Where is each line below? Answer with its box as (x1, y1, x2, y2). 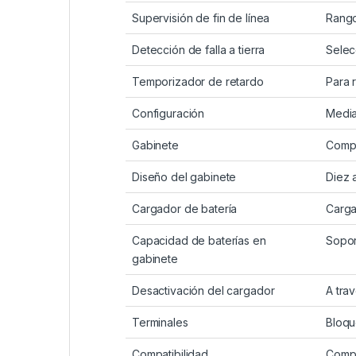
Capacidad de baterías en (132, 234, 266, 248)
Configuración (132, 106, 205, 121)
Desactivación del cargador (132, 284, 275, 298)
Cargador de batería (132, 202, 238, 216)
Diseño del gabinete (132, 170, 237, 184)
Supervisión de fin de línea (132, 11, 270, 25)
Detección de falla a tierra (132, 43, 265, 57)
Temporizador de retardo (132, 75, 264, 89)
